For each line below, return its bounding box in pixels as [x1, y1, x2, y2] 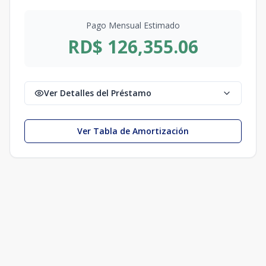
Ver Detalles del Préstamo [44, 87, 151, 99]
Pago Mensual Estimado [86, 20, 180, 31]
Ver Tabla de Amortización [77, 125, 189, 137]
